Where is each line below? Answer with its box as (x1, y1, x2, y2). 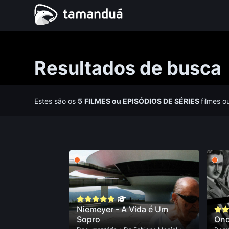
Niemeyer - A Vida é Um (76, 204, 168, 214)
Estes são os (34, 97, 78, 105)
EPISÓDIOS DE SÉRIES (121, 97, 201, 105)
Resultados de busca (34, 57, 222, 79)
